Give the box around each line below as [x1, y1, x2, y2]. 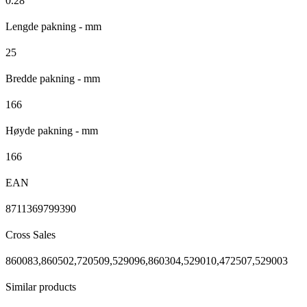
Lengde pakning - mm [5, 21, 101, 33]
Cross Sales [5, 229, 56, 241]
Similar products [5, 281, 76, 293]
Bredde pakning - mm [5, 73, 100, 85]
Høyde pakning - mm [5, 125, 98, 137]
